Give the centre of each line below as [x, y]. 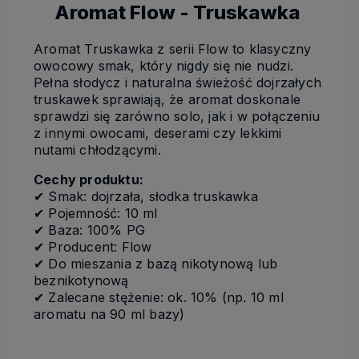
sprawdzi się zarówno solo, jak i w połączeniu [177, 116]
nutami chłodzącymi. [97, 149]
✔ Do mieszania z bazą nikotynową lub [156, 263]
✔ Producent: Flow [93, 246]
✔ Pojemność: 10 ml [96, 213]
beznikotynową [81, 280]
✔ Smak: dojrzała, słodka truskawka [146, 196]
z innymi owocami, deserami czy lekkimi [158, 133]
